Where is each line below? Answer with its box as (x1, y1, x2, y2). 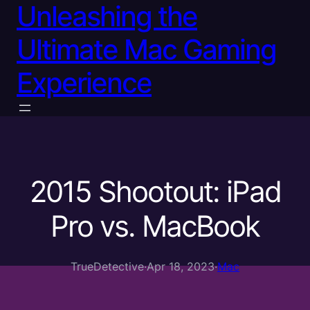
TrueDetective (71, 259, 144, 273)
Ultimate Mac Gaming (17, 33, 276, 66)
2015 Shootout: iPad (29, 174, 281, 209)
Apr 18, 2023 (147, 259, 215, 273)
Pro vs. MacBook (51, 208, 259, 244)
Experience (17, 66, 152, 100)
